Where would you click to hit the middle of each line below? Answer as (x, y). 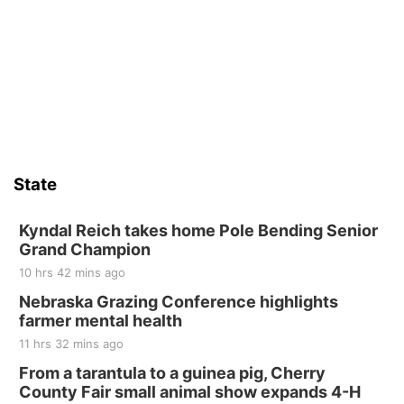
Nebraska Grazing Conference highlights (179, 302)
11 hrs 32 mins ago (71, 344)
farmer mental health (101, 321)
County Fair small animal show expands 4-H (190, 392)
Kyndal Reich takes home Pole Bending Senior (198, 230)
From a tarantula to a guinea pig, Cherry (172, 373)
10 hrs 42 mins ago (72, 272)
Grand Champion (85, 249)
